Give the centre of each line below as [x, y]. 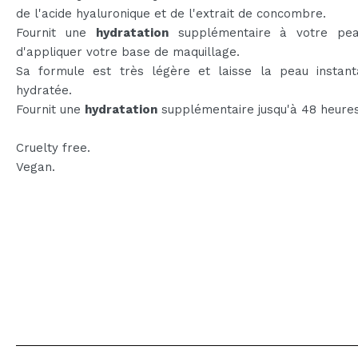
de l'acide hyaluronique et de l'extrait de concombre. [171, 13]
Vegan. [36, 167]
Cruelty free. [53, 147]
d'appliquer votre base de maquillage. [128, 52]
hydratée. [44, 90]
